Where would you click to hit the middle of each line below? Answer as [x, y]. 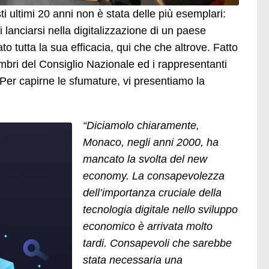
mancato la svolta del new [145, 159]
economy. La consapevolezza [154, 176]
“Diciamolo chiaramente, [141, 125]
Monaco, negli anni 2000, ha [151, 142]
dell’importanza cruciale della [152, 192]
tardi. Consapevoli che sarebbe [157, 243]
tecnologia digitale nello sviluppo [160, 209]
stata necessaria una [133, 260]
